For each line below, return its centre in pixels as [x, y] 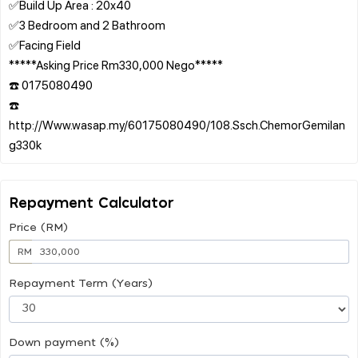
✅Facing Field [45, 44]
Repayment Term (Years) [81, 283]
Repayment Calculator [91, 203]
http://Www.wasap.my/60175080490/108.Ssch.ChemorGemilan [177, 124]
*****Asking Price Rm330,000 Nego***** [116, 64]
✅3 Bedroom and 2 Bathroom [87, 24]
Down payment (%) [64, 342]
